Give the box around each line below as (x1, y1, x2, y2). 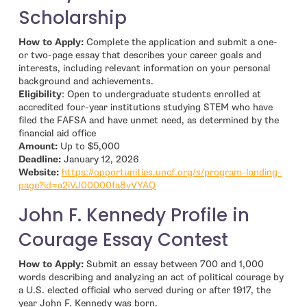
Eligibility (18, 88, 62, 101)
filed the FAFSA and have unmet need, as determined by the (18, 114, 279, 127)
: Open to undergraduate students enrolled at (61, 88, 261, 101)
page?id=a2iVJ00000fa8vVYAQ (18, 180, 156, 192)
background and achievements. (18, 75, 153, 88)
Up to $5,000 (57, 140, 120, 153)
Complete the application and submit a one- (83, 36, 278, 49)
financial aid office (18, 127, 96, 140)
